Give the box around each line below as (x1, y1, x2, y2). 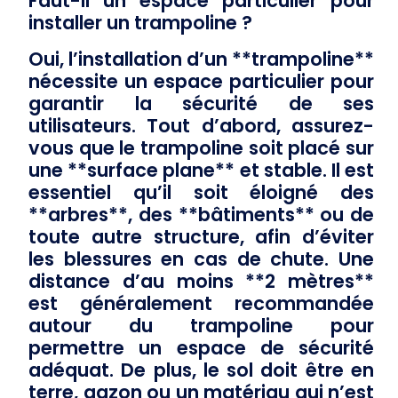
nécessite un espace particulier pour (28, 68, 374, 94)
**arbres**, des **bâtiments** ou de (28, 201, 374, 227)
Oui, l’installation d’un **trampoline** (28, 45, 374, 72)
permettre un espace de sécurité (28, 334, 374, 361)
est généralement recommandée (28, 290, 374, 316)
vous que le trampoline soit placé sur (28, 134, 374, 161)
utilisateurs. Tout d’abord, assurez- (28, 112, 374, 139)
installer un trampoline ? (28, 9, 252, 36)
